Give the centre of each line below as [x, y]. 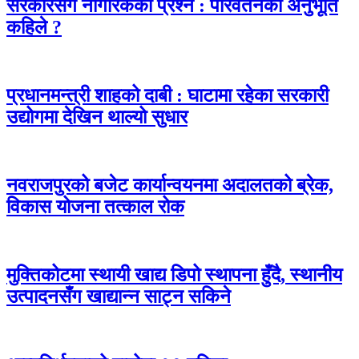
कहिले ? [34, 28]
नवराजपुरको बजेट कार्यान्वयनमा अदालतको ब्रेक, [170, 185]
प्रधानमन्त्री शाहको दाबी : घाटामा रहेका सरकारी [167, 96]
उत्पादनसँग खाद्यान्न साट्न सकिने [119, 296]
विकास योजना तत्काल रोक [95, 206]
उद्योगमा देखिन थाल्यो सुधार [97, 117]
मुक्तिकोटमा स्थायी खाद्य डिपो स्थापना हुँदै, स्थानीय [174, 274]
